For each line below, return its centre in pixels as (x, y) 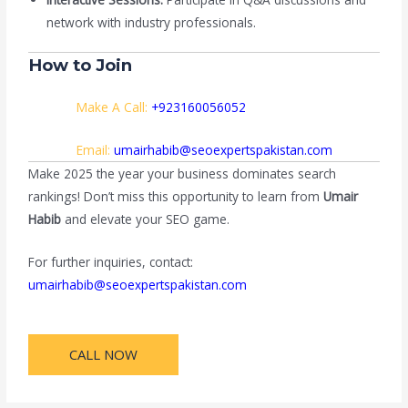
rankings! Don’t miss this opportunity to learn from (176, 196)
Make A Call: (113, 107)
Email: (95, 149)
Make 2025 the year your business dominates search (183, 173)
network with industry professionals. (152, 22)
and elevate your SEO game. (146, 219)
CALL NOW (104, 354)
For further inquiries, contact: (111, 261)
